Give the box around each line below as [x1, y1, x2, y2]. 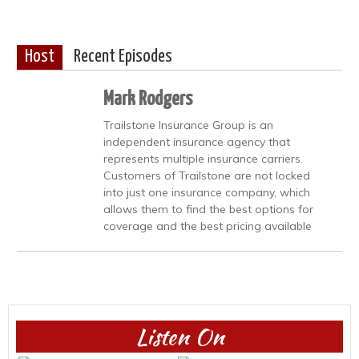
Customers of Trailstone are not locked [103, 167, 310, 183]
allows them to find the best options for [103, 201, 313, 216]
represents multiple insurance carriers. [103, 151, 303, 166]
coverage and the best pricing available [103, 218, 312, 233]
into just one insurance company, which [103, 184, 310, 200]
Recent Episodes [74, 47, 172, 66]
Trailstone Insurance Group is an [103, 117, 273, 132]
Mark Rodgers [103, 89, 192, 109]
